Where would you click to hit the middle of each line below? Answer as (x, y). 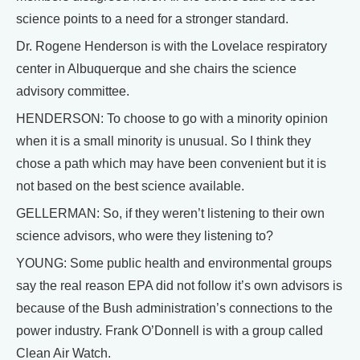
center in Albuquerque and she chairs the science (156, 69)
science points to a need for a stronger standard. (152, 19)
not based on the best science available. (130, 186)
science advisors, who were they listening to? (145, 236)
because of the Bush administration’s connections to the (174, 309)
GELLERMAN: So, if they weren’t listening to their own (170, 214)
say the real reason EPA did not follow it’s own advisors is (179, 286)
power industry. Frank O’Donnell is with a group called (170, 331)
